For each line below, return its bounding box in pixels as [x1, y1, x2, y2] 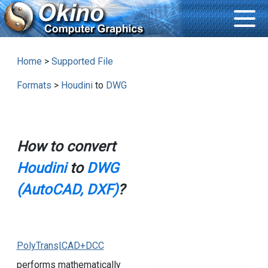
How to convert [16, 138, 115, 156]
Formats [16, 80, 51, 92]
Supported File [51, 56, 113, 68]
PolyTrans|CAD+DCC [16, 240, 104, 252]
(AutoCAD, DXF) [16, 181, 118, 199]
